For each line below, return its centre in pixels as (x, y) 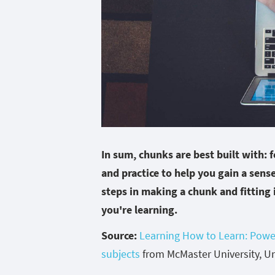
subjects (121, 254)
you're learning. (139, 210)
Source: (119, 235)
